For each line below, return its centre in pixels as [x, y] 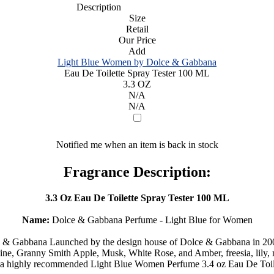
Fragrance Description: [137, 172]
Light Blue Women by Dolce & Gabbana [137, 62]
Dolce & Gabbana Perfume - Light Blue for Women [151, 220]
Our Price [137, 40]
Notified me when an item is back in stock [137, 144]
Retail [137, 29]
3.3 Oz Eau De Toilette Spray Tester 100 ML [137, 198]
